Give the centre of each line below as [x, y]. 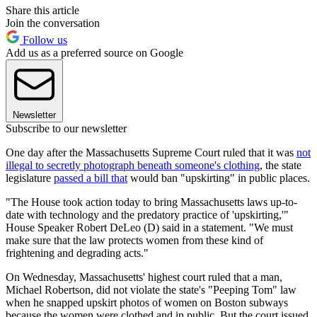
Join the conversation [53, 23]
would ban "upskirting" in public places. [219, 178]
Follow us [44, 40]
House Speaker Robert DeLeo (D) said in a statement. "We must [149, 228]
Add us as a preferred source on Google [94, 53]
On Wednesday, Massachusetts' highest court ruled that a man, [144, 277]
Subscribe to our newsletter [66, 129]
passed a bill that [91, 178]
